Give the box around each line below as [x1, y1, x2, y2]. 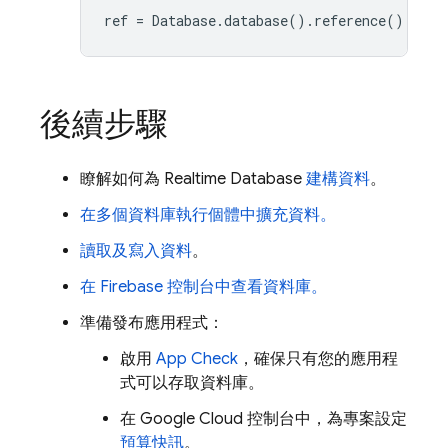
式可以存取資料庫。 [120, 373, 264, 393]
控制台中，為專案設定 [243, 409, 407, 429]
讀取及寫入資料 [80, 241, 192, 261]
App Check [156, 349, 238, 369]
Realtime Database [164, 169, 302, 189]
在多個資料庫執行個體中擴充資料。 [80, 205, 336, 225]
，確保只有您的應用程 [238, 349, 398, 369]
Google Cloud [140, 409, 243, 429]
